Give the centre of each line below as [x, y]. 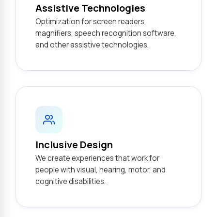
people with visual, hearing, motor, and [101, 170]
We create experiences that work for [97, 158]
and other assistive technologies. [92, 45]
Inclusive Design [74, 145]
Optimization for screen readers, [91, 22]
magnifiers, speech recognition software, [106, 33]
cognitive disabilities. [70, 181]
